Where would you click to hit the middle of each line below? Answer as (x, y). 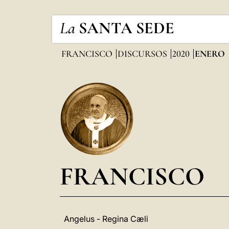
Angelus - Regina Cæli (106, 219)
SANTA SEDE (127, 28)
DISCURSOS (143, 54)
